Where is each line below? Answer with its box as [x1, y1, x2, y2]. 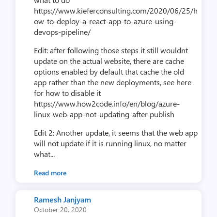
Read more [34, 168, 66, 177]
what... [34, 148, 55, 159]
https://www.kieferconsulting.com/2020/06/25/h [34, 5, 198, 15]
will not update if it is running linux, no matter [34, 138, 186, 148]
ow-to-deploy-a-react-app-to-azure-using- [34, 15, 176, 26]
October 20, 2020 [34, 204, 87, 214]
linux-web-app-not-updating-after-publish [34, 108, 174, 119]
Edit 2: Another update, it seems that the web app [34, 127, 198, 138]
